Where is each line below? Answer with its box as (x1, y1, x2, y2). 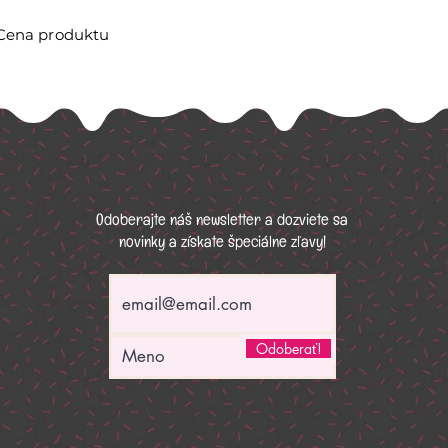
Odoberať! (255, 339, 322, 359)
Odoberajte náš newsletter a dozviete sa (96, 218, 349, 228)
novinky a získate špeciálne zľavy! (118, 240, 326, 250)
